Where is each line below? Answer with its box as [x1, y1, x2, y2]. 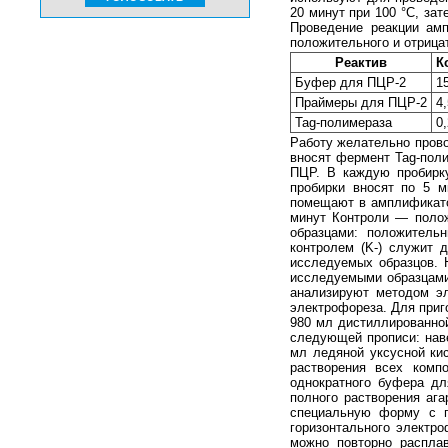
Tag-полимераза [295, 115, 392, 131]
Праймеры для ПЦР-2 [295, 95, 427, 111]
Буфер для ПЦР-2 [295, 75, 406, 91]
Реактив [335, 55, 387, 71]
